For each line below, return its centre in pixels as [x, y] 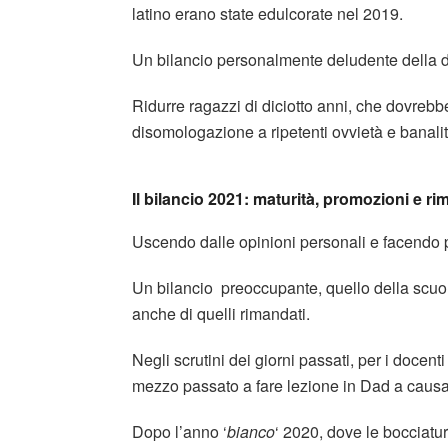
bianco [251, 431]
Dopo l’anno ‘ [179, 431]
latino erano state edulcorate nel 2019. [267, 14]
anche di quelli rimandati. [221, 313]
